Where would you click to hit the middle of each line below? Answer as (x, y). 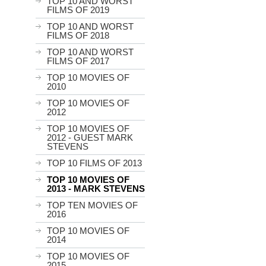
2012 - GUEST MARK (90, 137)
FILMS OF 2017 (78, 61)
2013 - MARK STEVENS (96, 189)
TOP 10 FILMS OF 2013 (94, 163)
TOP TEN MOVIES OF (92, 205)
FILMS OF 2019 (78, 10)
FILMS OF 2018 (78, 35)
